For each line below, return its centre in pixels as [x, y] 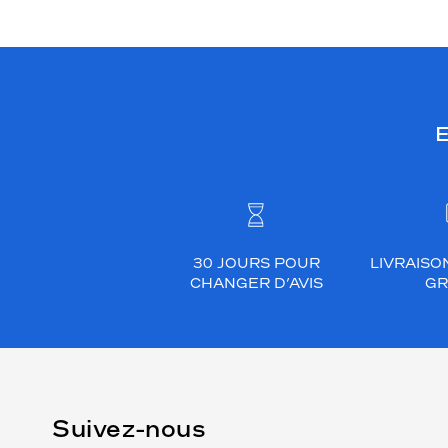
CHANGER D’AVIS [256, 283]
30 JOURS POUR [256, 263]
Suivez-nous [129, 428]
